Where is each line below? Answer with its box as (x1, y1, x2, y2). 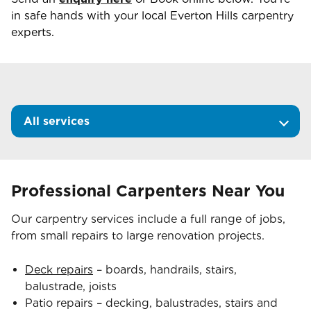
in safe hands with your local (11, 9, 170, 22)
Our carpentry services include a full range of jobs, (11, 212, 285, 226)
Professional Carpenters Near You (11, 181, 285, 201)
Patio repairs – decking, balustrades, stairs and (25, 296, 278, 310)
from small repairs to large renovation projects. (11, 229, 264, 242)
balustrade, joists (25, 280, 117, 293)
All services (24, 115, 90, 128)
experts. (11, 26, 54, 39)
